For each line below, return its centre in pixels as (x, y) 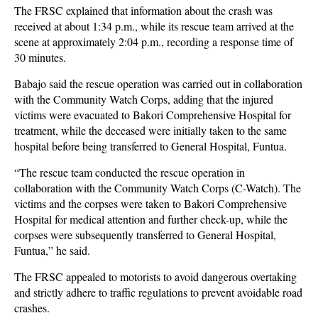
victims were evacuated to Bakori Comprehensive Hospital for (153, 115)
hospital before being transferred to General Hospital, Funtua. (150, 146)
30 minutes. (40, 57)
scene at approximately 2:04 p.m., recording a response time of (154, 42)
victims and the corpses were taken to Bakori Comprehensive (150, 203)
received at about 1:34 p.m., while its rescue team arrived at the (154, 26)
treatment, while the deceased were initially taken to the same (150, 130)
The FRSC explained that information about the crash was (143, 10)
